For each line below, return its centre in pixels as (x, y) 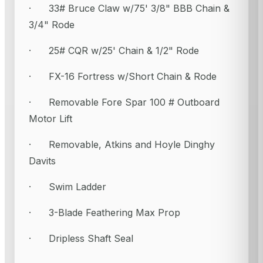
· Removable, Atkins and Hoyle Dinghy (122, 145)
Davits (42, 161)
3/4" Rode (52, 25)
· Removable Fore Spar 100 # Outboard (124, 102)
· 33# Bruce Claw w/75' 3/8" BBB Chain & (129, 9)
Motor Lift (50, 119)
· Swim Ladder (68, 187)
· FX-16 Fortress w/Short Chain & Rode (123, 77)
